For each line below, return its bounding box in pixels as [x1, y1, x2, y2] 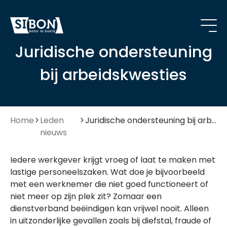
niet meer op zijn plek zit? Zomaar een [10, 191, 162, 202]
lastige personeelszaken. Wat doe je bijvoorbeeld [10, 166, 205, 178]
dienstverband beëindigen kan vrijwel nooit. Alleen [10, 203, 209, 214]
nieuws [40, 127, 67, 138]
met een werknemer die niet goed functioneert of [10, 178, 208, 190]
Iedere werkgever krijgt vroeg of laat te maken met [10, 154, 215, 166]
